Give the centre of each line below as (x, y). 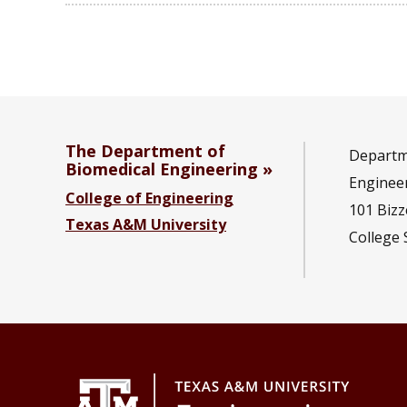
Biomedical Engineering (162, 169)
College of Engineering (149, 198)
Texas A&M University (146, 224)
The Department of (145, 150)
